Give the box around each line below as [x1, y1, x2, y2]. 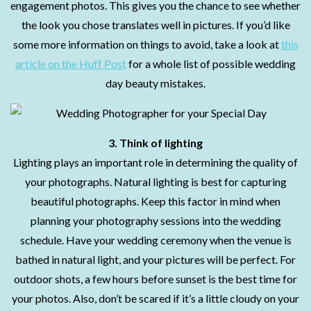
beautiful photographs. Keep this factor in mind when [31, 194, 280, 208]
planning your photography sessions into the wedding [30, 214, 281, 227]
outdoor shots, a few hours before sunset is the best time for [14, 272, 297, 285]
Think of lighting [119, 136, 203, 149]
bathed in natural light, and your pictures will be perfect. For [15, 253, 296, 266]
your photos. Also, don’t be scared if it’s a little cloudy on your [12, 292, 299, 305]
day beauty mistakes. [106, 76, 205, 90]
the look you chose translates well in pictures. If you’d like [21, 18, 290, 31]
